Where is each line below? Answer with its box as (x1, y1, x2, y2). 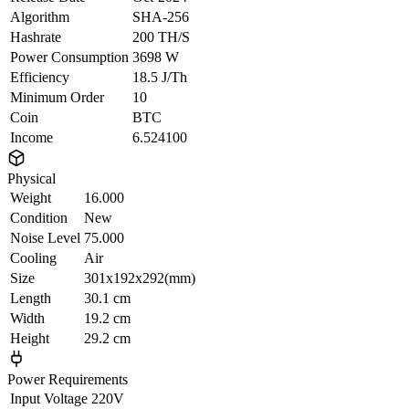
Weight (10, 190, 51, 206)
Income (10, 130, 53, 146)
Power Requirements (7, 372, 128, 388)
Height (10, 330, 49, 347)
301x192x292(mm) (84, 270, 195, 287)
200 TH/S (132, 29, 190, 46)
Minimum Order (10, 89, 104, 106)
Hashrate (10, 29, 61, 46)
